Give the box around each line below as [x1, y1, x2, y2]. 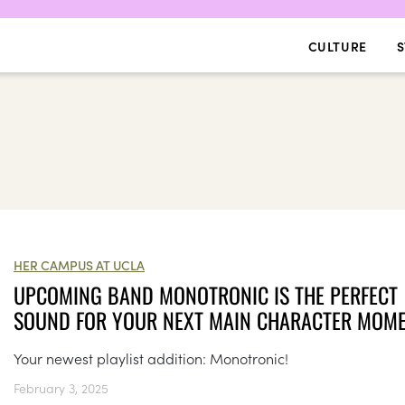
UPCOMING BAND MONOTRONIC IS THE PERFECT [14, 278, 398, 311]
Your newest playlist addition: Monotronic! [14, 348, 288, 368]
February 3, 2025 [14, 379, 108, 397]
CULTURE [307, 37, 367, 55]
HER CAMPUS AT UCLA [14, 256, 145, 274]
